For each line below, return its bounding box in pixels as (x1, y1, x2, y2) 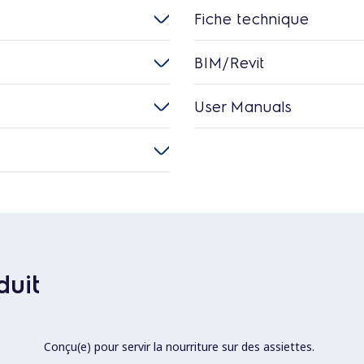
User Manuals (194, 95, 292, 116)
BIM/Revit (194, 51, 265, 72)
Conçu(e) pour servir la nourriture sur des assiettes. (44, 338, 314, 354)
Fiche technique (194, 7, 310, 28)
